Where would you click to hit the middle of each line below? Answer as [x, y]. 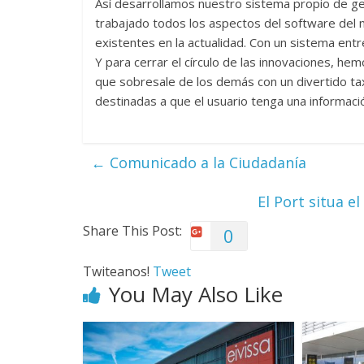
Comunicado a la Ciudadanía [206, 162]
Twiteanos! [118, 271]
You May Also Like [196, 294]
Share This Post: [132, 230]
